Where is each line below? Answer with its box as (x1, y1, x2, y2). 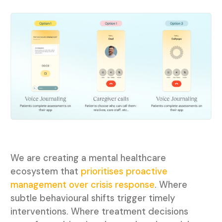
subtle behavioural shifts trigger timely (10, 192, 175, 204)
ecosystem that (10, 165, 81, 177)
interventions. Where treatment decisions (10, 205, 188, 218)
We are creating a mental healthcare (10, 152, 166, 164)
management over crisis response (10, 178, 155, 191)
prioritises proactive (80, 165, 167, 177)
